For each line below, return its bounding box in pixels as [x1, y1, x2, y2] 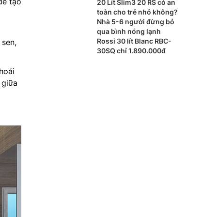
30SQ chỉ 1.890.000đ [97, 46, 166, 55]
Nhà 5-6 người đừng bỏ [97, 17, 174, 26]
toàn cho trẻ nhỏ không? [97, 8, 178, 16]
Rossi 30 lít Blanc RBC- [97, 37, 171, 45]
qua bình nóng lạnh [97, 27, 161, 35]
